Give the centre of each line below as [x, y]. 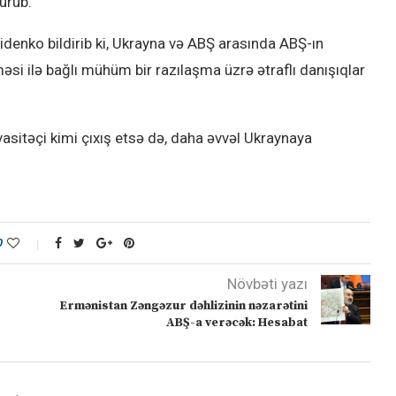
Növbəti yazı [267, 284]
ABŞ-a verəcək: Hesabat [236, 323]
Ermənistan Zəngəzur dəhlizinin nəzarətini [183, 306]
